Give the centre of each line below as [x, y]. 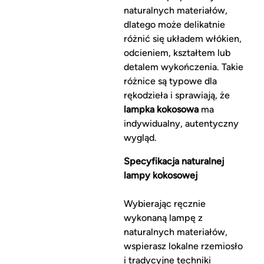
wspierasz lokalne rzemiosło [183, 246]
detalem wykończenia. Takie [183, 67]
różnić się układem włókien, [182, 39]
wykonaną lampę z [163, 218]
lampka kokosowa [161, 110]
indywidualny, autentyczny [181, 124]
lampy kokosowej [160, 176]
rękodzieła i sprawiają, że [176, 95]
